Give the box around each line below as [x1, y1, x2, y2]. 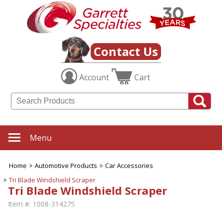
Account [79, 72, 109, 83]
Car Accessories [105, 161, 153, 170]
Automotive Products [35, 161, 97, 170]
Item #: [8, 199, 31, 209]
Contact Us [94, 43, 158, 60]
